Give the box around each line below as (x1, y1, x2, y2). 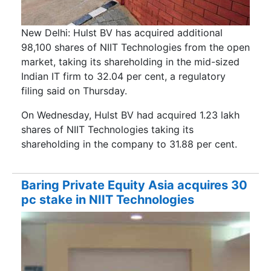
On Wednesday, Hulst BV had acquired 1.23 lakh (21, 108, 240, 121)
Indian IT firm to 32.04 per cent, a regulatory (21, 70, 226, 82)
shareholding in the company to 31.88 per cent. (21, 137, 237, 150)
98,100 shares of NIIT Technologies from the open (21, 41, 250, 53)
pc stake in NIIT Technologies (21, 192, 194, 207)
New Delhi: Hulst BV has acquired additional (21, 26, 223, 39)
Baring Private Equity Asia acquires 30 (21, 178, 247, 193)
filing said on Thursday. (21, 84, 127, 97)
